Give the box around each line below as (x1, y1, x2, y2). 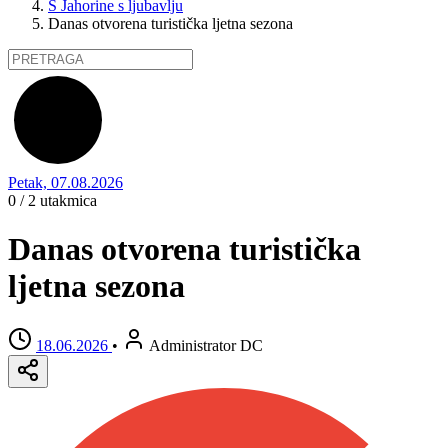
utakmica (36, 192, 97, 209)
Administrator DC (149, 336, 263, 354)
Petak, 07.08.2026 (8, 174, 123, 191)
